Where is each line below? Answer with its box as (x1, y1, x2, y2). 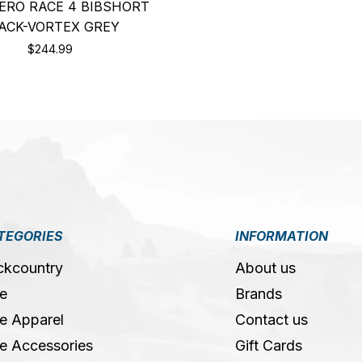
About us (235, 259, 297, 277)
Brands (235, 285, 283, 303)
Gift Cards (235, 337, 303, 355)
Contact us (235, 311, 309, 329)
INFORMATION (235, 228, 329, 245)
